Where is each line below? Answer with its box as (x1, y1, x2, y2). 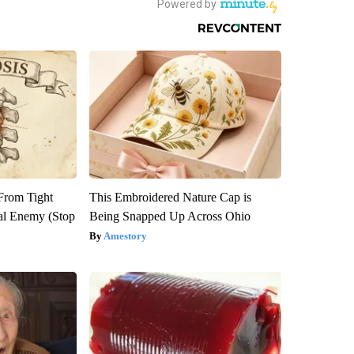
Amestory (103, 229, 147, 242)
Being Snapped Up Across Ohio (88, 209, 250, 223)
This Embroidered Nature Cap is (88, 190, 251, 204)
